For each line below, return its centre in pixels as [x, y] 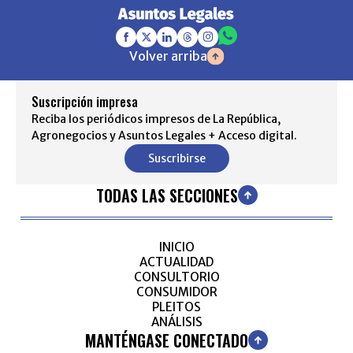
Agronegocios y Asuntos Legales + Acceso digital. [164, 136]
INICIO [176, 247]
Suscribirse [176, 158]
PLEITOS [176, 307]
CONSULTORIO [176, 277]
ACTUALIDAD [176, 262]
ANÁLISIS [176, 322]
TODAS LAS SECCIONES [167, 195]
